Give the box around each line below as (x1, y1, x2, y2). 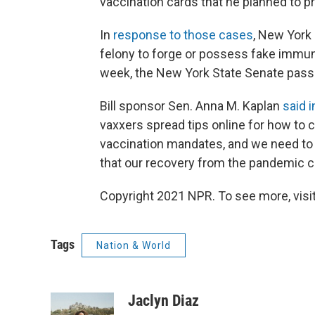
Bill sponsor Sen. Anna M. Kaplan (100, 98, 283, 113)
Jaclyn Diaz (128, 292, 199, 309)
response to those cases (110, 27, 253, 42)
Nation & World (96, 240, 171, 251)
